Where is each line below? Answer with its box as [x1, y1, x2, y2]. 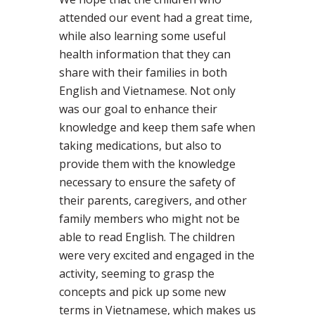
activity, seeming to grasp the [59, 266, 214, 282]
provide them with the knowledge [59, 156, 236, 172]
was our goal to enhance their [59, 101, 217, 117]
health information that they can [59, 46, 231, 63]
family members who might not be [59, 211, 240, 227]
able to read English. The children [59, 229, 235, 245]
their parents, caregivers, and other [59, 193, 247, 209]
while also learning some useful [59, 28, 226, 44]
